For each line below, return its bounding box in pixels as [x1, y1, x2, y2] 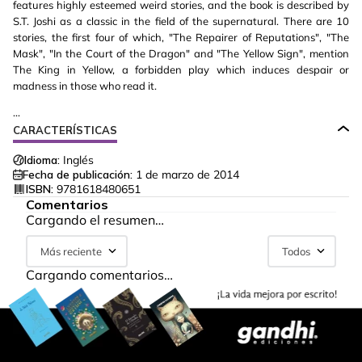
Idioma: [24, 153, 60, 167]
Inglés [63, 153, 94, 167]
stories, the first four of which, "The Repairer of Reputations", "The [13, 31, 349, 44]
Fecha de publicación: [23, 167, 133, 182]
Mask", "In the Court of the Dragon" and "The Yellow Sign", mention [13, 47, 349, 60]
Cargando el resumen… [26, 212, 164, 228]
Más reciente [40, 245, 102, 258]
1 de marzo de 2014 [136, 167, 239, 182]
